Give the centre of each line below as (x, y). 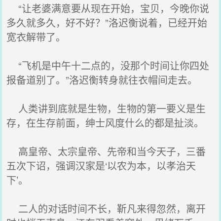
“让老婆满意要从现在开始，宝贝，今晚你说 (108, 8)
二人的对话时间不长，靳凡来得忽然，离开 (106, 208)
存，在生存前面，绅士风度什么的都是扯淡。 (105, 123)
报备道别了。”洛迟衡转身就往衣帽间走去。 (102, 80)
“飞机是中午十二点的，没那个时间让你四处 (108, 65)
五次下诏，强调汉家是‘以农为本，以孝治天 (101, 166)
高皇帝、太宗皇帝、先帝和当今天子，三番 (106, 151)
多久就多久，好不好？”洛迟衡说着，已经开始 (107, 22)
